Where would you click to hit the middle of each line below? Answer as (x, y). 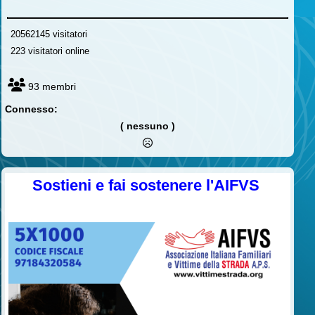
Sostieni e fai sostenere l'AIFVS (148, 185)
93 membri (51, 86)
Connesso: (31, 109)
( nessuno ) (148, 126)
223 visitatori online (47, 51)
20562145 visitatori (46, 34)
